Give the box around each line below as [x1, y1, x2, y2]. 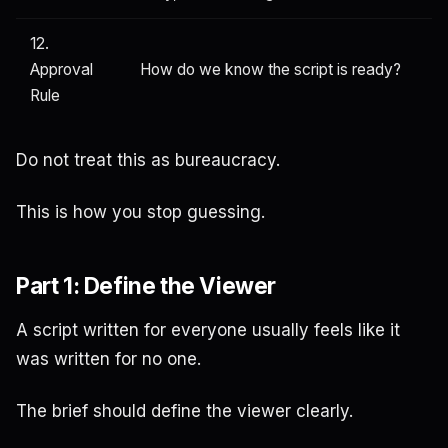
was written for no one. [16, 348, 201, 369]
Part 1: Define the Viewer [16, 272, 276, 300]
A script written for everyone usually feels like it [16, 319, 400, 340]
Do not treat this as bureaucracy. [16, 150, 280, 171]
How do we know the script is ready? [140, 60, 401, 80]
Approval [30, 60, 93, 80]
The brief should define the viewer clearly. [16, 400, 353, 421]
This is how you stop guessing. [16, 202, 265, 223]
